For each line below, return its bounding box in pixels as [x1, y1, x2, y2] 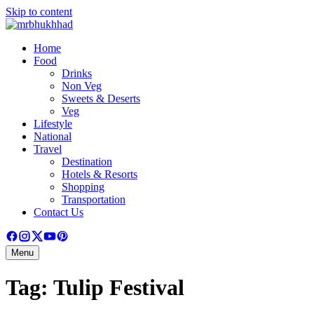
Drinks [62, 67, 92, 79]
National [34, 130, 71, 142]
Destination [62, 156, 112, 168]
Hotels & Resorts [62, 168, 137, 180]
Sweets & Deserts [62, 93, 140, 104]
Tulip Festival [53, 275, 184, 301]
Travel [34, 143, 62, 155]
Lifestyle [34, 118, 72, 130]
